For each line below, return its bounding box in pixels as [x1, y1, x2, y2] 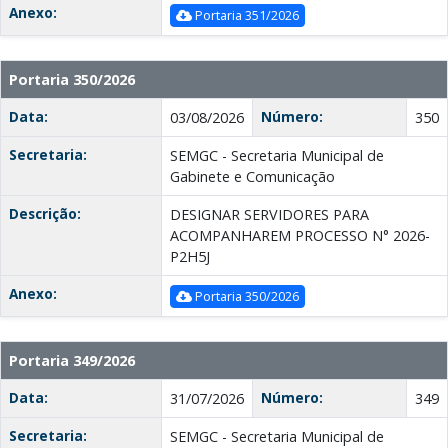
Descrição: [9, 204, 81, 224]
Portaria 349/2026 [9, 351, 135, 371]
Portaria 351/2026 [192, 6, 299, 25]
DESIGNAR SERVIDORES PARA [170, 205, 369, 225]
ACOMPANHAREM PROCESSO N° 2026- [170, 226, 430, 246]
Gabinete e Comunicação [170, 167, 335, 187]
